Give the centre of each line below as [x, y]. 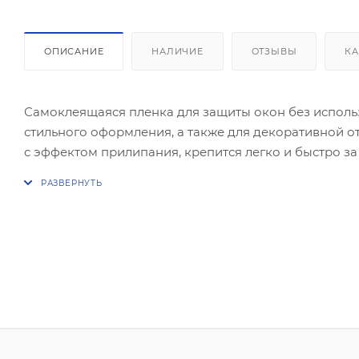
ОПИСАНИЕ [74, 51]
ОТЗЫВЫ [274, 51]
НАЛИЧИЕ [177, 51]
